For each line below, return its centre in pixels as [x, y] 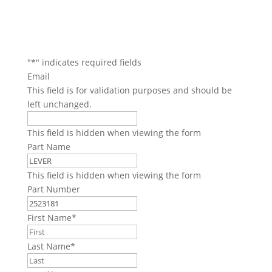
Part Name [49, 146]
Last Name [49, 246]
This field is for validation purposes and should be [129, 90]
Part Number [53, 189]
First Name [49, 217]
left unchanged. [59, 104]
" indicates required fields [88, 62]
